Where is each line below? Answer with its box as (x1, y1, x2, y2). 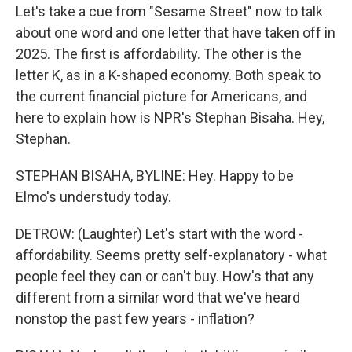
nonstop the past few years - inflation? (16, 310, 255, 327)
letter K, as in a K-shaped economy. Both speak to (16, 67, 321, 83)
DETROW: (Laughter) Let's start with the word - (16, 225, 303, 242)
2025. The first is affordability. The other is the (16, 46, 302, 62)
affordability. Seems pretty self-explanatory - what (16, 247, 327, 263)
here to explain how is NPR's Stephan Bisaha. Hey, (16, 109, 324, 126)
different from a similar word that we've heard (16, 289, 300, 306)
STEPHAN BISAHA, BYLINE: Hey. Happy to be (16, 167, 294, 184)
